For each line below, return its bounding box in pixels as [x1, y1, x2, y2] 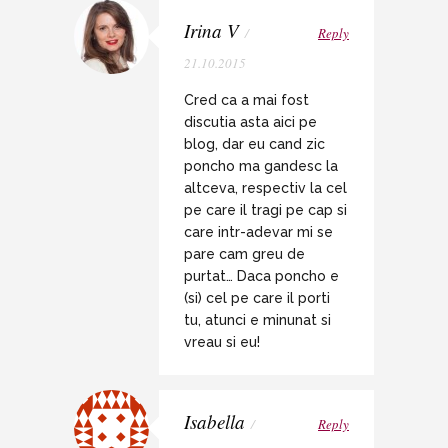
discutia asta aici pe [184, 114, 317, 131]
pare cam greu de [184, 246, 305, 263]
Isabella [184, 409, 245, 435]
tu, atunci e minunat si [184, 312, 331, 329]
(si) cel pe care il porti [184, 290, 330, 307]
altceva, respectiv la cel [184, 180, 347, 197]
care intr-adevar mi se [184, 224, 333, 241]
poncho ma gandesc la [184, 158, 338, 175]
